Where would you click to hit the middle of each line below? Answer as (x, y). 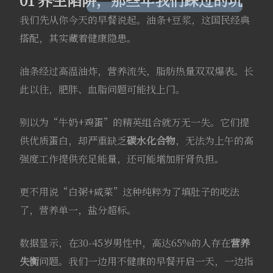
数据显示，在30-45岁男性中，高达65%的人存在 (125, 243)
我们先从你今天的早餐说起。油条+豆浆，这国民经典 (134, 19)
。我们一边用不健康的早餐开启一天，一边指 (156, 261)
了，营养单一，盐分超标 (73, 210)
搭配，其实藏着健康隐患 (73, 38)
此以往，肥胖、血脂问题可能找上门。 (102, 89)
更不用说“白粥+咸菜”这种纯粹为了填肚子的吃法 (129, 191)
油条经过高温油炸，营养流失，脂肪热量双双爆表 (126, 71)
